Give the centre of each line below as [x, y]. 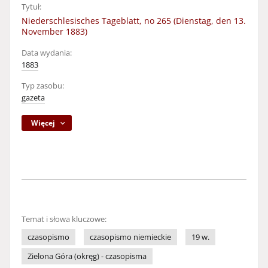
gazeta [33, 98]
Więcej [43, 123]
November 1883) [54, 31]
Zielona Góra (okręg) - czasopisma [87, 256]
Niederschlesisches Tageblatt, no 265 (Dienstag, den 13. [134, 21]
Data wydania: [47, 53]
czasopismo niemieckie [130, 237]
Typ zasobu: [43, 86]
